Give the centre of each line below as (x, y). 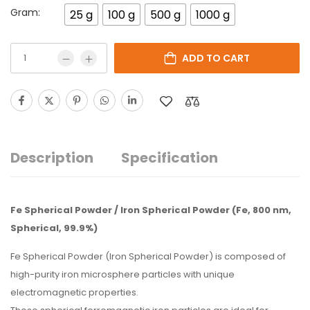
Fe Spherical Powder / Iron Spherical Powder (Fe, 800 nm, (151, 210)
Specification (170, 158)
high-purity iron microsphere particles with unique (122, 274)
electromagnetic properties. (74, 292)
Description (52, 158)
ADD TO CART (216, 58)
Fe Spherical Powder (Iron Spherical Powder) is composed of (148, 256)
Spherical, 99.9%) (54, 228)
